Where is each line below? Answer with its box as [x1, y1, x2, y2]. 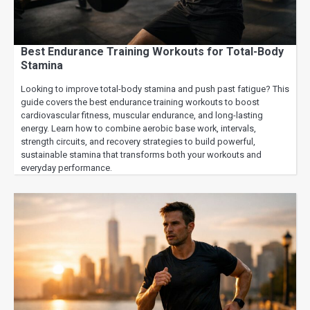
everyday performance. [21, 163, 112, 174]
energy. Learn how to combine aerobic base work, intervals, [21, 123, 256, 134]
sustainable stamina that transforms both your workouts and [21, 149, 262, 161]
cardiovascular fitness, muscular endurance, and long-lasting [21, 110, 263, 121]
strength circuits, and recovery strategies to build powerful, [21, 136, 255, 147]
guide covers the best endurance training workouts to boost [21, 97, 259, 108]
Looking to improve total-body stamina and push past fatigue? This [21, 84, 289, 95]
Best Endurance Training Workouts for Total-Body [21, 45, 284, 59]
